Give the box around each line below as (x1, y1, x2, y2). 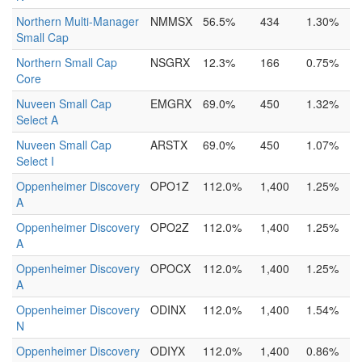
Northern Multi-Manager (16, 13, 139, 29)
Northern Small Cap (16, 54, 117, 70)
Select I (16, 153, 54, 169)
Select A (16, 112, 58, 128)
